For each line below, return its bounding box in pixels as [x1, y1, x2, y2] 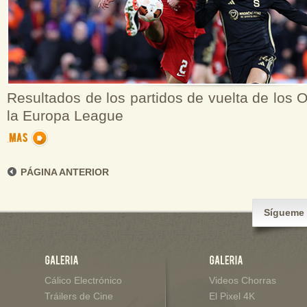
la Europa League [7, 108, 123, 124]
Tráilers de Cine [45, 290, 113, 302]
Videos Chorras [209, 275, 276, 286]
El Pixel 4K [209, 290, 255, 302]
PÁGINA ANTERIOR [21, 167, 109, 177]
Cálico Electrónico [45, 275, 122, 286]
